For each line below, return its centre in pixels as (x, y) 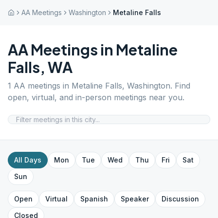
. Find (180, 86)
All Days (28, 160)
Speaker (135, 199)
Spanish (94, 199)
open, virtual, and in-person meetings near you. (96, 97)
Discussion (180, 199)
